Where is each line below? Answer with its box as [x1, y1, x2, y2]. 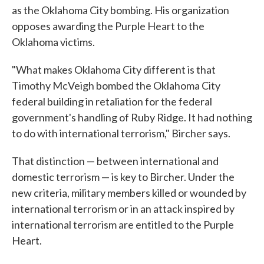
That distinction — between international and [12, 154, 219, 167]
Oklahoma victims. [12, 35, 95, 48]
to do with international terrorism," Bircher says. [12, 126, 230, 140]
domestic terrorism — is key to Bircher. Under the [12, 170, 235, 183]
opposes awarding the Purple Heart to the [12, 19, 204, 32]
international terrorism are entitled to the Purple [12, 217, 234, 231]
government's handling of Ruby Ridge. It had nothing [12, 110, 252, 124]
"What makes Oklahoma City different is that [12, 62, 216, 76]
